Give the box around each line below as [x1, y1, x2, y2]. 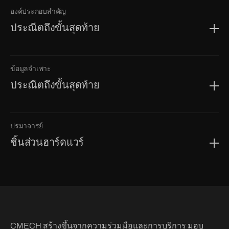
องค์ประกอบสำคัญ [10, 8, 66, 15]
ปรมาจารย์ [10, 122, 43, 130]
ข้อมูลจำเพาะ [10, 65, 51, 73]
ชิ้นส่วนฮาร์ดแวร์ [10, 136, 84, 148]
